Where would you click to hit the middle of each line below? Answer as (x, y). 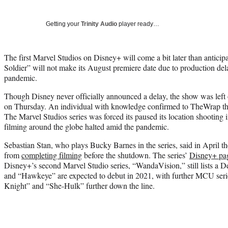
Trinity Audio (99, 24)
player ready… (138, 24)
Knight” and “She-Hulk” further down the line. (79, 185)
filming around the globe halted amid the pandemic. (87, 126)
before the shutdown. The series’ (136, 155)
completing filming (52, 155)
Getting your (63, 24)
